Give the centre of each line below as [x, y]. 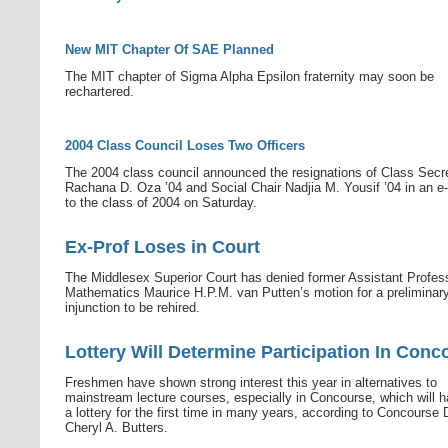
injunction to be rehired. [132, 307]
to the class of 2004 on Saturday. [161, 202]
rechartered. [99, 91]
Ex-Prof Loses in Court [162, 247]
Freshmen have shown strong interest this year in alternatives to [251, 382]
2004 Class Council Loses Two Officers [185, 145]
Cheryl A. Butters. [116, 427]
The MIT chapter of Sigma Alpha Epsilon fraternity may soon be [249, 76]
